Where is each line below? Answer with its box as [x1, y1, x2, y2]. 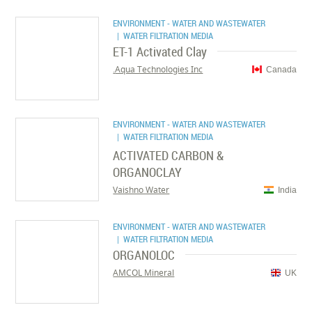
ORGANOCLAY [113, 164, 182, 180]
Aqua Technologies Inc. [115, 63, 203, 75]
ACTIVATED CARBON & [113, 147, 224, 164]
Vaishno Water [113, 184, 170, 196]
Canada [265, 64, 297, 75]
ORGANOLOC [113, 247, 175, 263]
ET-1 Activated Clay [113, 43, 208, 60]
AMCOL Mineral [113, 267, 175, 279]
